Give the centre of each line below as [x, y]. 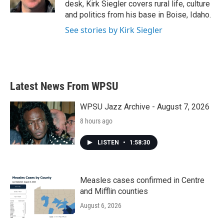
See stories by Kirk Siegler [114, 30]
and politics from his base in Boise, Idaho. [138, 15]
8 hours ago [96, 121]
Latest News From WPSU [64, 86]
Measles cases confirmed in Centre [142, 180]
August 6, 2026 [101, 205]
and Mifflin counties [114, 191]
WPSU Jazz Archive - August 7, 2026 [145, 107]
